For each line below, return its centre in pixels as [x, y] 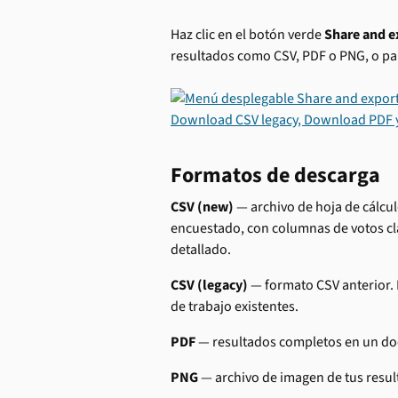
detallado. [201, 250]
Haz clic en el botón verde [247, 35]
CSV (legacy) [209, 285]
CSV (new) [202, 207]
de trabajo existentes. [235, 306]
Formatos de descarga [275, 175]
